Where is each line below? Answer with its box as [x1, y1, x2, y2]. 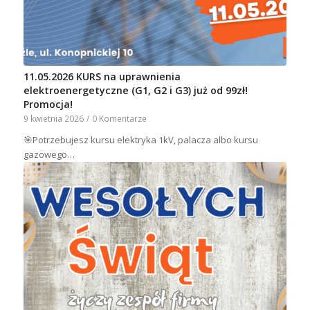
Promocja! [23, 97, 73, 111]
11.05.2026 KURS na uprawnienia [23, 69, 181, 83]
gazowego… [23, 147, 75, 161]
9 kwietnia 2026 [23, 112, 84, 124]
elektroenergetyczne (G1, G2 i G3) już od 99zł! [23, 83, 248, 97]
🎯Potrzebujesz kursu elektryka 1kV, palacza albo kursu [23, 133, 258, 146]
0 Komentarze [91, 112, 147, 124]
